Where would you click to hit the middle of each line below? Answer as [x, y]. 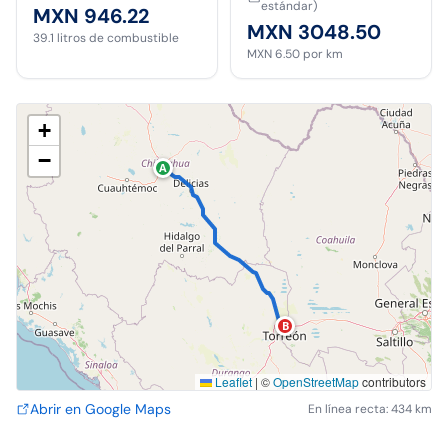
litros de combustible [118, 38]
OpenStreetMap [316, 381]
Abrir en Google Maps [100, 409]
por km [323, 54]
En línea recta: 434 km [370, 409]
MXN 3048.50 [314, 32]
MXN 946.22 [91, 16]
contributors [392, 381]
